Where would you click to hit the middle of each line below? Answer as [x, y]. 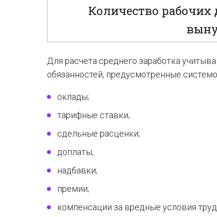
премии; [73, 189]
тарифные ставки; [93, 115]
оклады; [73, 97]
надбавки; [77, 170]
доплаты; [75, 152]
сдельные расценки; [99, 133]
